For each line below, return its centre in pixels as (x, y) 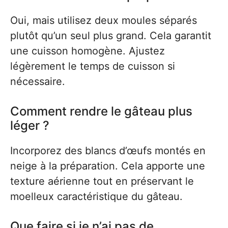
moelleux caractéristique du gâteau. (96, 196)
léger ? (30, 125)
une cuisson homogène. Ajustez (88, 51)
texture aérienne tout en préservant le (102, 181)
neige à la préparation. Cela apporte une (108, 166)
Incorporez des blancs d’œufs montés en (108, 151)
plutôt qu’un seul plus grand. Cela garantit (111, 36)
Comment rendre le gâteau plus (101, 111)
